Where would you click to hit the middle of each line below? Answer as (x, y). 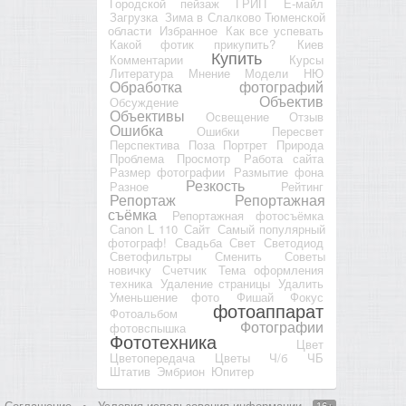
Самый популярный (272, 229)
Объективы (147, 115)
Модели (267, 73)
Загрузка (134, 17)
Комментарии (146, 59)
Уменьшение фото (165, 297)
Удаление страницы (215, 283)
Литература (141, 73)
